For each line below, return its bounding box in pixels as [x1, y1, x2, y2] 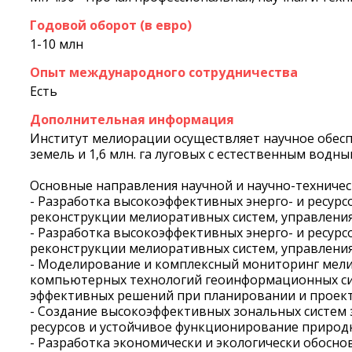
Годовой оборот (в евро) [30, 16, 192, 35]
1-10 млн [30, 35, 83, 53]
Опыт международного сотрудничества [30, 64, 298, 82]
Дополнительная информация [30, 111, 234, 129]
